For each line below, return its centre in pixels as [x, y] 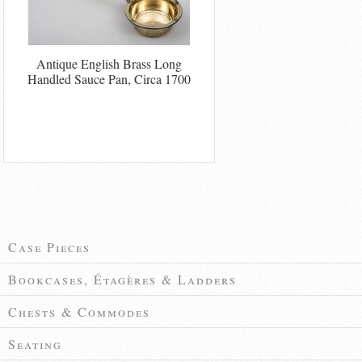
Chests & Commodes [79, 312]
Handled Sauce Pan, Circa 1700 [109, 78]
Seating [35, 344]
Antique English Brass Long [109, 63]
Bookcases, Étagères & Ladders [122, 280]
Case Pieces [49, 247]
